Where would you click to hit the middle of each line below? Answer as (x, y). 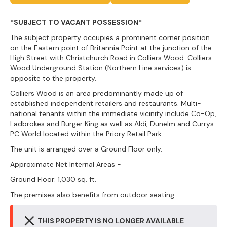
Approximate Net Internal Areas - (66, 164)
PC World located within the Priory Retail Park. (87, 134)
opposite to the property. (53, 78)
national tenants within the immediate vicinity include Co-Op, (113, 113)
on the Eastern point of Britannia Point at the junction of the (111, 48)
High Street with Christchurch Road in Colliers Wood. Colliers (111, 58)
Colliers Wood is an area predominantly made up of (97, 93)
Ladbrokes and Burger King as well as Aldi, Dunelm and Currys (112, 124)
